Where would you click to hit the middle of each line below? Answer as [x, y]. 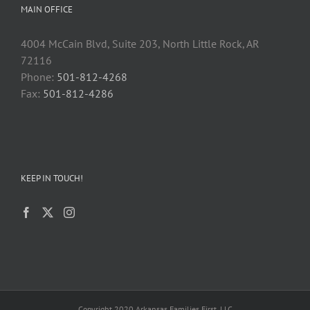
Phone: [39, 77]
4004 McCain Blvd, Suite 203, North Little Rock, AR [140, 44]
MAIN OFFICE [47, 10]
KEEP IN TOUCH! [52, 179]
